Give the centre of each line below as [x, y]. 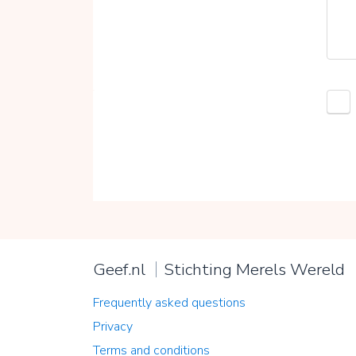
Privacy [113, 326]
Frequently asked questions [169, 302]
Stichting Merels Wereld [254, 269]
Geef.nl [119, 269]
